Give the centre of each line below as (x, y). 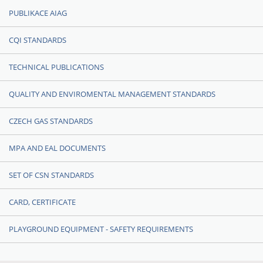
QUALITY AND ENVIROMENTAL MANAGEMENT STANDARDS (112, 94)
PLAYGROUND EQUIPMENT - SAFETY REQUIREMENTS (101, 229)
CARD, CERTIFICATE (42, 202)
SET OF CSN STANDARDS (51, 175)
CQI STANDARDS (38, 40)
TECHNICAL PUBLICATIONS (56, 67)
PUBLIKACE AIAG (38, 13)
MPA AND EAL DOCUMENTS (57, 148)
